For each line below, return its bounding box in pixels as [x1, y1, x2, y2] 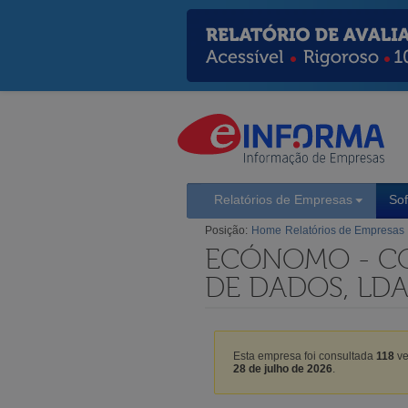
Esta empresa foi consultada [233, 349, 376, 362]
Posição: [205, 223, 248, 237]
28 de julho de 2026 [233, 362, 332, 375]
